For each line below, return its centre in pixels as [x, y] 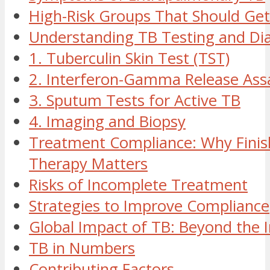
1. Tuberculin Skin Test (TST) [129, 58]
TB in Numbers [82, 248]
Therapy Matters [88, 164]
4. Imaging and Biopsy [107, 122]
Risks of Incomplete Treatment [138, 185]
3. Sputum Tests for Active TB [135, 101]
